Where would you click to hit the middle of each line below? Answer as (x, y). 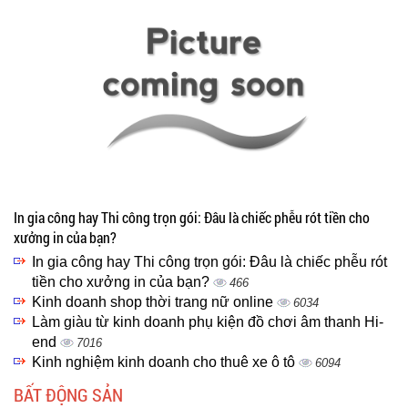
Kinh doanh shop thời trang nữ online (154, 302)
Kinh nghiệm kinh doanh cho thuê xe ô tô (165, 362)
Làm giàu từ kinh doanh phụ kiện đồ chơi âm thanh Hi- (208, 322)
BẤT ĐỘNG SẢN (68, 394)
